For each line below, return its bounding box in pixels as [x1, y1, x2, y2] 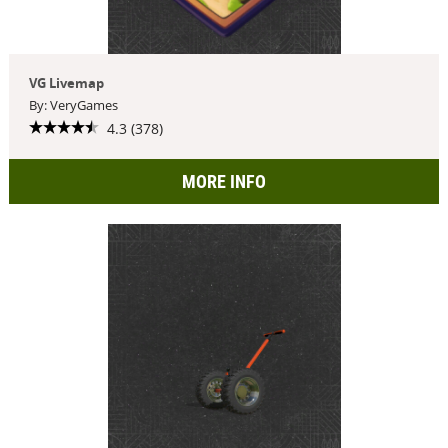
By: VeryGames [28, 96, 118, 114]
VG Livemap [28, 74, 104, 92]
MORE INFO [182, 170, 266, 192]
